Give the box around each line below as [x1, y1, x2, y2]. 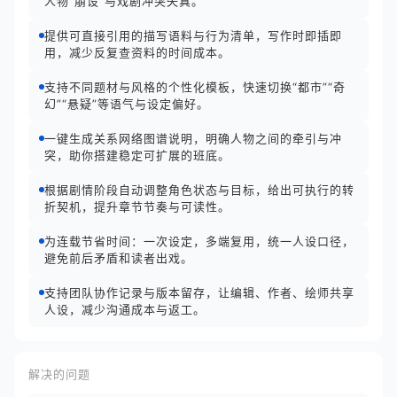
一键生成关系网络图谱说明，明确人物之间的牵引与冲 [44, 131, 342, 145]
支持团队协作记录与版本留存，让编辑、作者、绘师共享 [44, 285, 354, 300]
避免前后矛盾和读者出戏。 [44, 251, 193, 265]
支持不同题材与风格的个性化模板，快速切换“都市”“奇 [44, 80, 346, 94]
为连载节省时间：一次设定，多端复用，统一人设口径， [44, 234, 354, 248]
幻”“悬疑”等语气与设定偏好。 [44, 97, 209, 111]
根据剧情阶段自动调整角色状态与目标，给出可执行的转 [44, 183, 354, 197]
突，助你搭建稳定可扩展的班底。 [44, 148, 230, 162]
